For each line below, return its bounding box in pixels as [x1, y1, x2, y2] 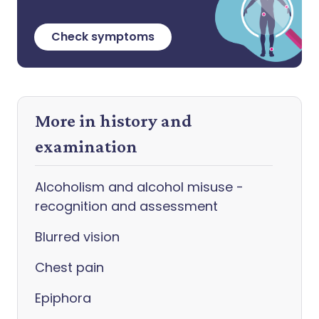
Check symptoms [51, 28, 155, 45]
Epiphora [35, 289, 91, 307]
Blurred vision [35, 228, 120, 246]
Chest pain [35, 258, 104, 276]
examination [35, 136, 137, 157]
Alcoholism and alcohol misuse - [35, 178, 244, 196]
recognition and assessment [35, 197, 218, 215]
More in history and [35, 110, 192, 131]
